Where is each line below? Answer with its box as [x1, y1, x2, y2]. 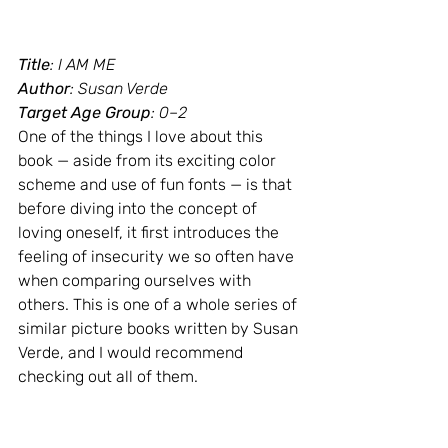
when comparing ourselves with [18, 271, 255, 291]
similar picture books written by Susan [18, 319, 302, 339]
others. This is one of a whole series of [18, 295, 301, 315]
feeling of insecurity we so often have [18, 247, 298, 267]
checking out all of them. [18, 367, 198, 387]
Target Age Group [18, 103, 151, 123]
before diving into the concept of [18, 199, 261, 219]
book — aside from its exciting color [18, 151, 280, 171]
